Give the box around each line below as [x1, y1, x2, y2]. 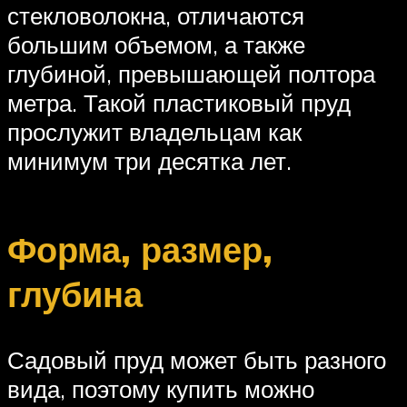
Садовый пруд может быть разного [7, 345, 386, 375]
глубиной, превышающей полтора [7, 58, 375, 88]
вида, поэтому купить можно [7, 374, 314, 404]
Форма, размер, [7, 227, 273, 273]
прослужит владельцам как [7, 116, 302, 146]
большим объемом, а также [7, 29, 305, 59]
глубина [7, 272, 143, 317]
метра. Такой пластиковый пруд [7, 87, 351, 117]
